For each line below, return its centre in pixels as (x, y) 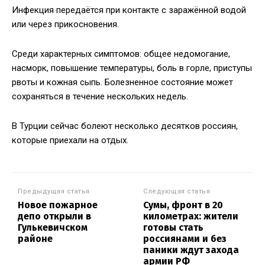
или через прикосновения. (65, 25)
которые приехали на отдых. (71, 140)
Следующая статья (177, 192)
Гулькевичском (53, 228)
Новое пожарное (58, 205)
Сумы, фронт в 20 (183, 205)
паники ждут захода (191, 250)
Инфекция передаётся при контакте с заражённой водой (129, 10)
